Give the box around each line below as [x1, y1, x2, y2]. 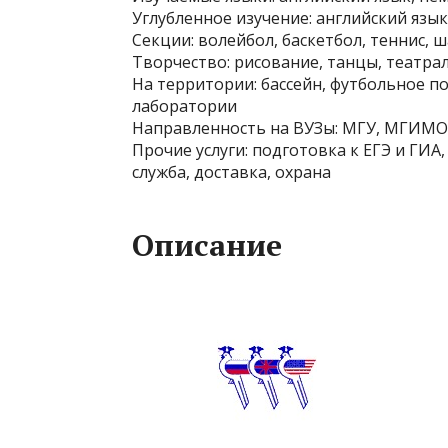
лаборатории [132, 95, 237, 118]
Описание [132, 225, 282, 266]
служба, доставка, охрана [132, 161, 331, 184]
